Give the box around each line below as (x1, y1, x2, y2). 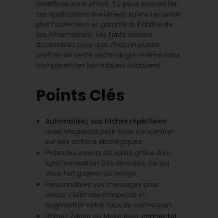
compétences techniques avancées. (36, 60, 162, 70)
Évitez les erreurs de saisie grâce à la (45, 147, 169, 158)
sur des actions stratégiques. (45, 136, 144, 146)
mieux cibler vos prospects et (45, 189, 146, 200)
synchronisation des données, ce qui (45, 158, 170, 168)
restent (126, 30, 153, 39)
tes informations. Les (36, 30, 109, 39)
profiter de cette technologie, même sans (36, 50, 180, 60)
